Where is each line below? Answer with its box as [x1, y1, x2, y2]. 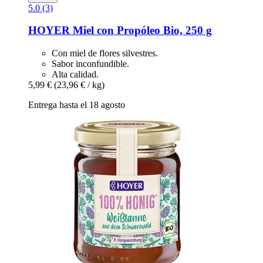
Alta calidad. [52, 69, 99, 80]
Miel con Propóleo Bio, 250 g [70, 24, 212, 37]
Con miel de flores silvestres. [52, 48, 158, 59]
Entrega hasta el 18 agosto [28, 100, 125, 110]
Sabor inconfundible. [52, 59, 129, 69]
